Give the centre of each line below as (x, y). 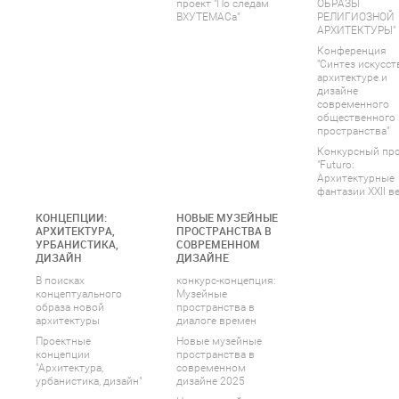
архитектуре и (352, 78)
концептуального (79, 294)
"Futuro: (336, 165)
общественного (356, 118)
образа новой (70, 308)
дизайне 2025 (211, 382)
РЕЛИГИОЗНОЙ (356, 17)
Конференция (352, 51)
